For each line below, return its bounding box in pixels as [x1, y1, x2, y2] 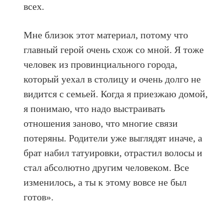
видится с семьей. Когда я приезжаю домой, [24, 88, 208, 100]
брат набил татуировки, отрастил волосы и [24, 147, 203, 159]
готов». [24, 192, 54, 203]
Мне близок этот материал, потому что [24, 29, 189, 41]
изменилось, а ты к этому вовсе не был [24, 177, 187, 188]
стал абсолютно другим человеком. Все [24, 162, 190, 173]
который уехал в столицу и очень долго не [24, 74, 201, 85]
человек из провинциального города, [24, 59, 178, 70]
